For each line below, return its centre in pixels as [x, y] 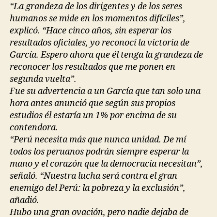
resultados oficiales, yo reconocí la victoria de [100, 43]
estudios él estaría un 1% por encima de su [93, 115]
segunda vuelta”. [43, 79]
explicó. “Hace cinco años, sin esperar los [91, 31]
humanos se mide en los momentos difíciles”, [98, 18]
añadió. [24, 200]
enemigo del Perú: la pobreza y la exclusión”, [98, 188]
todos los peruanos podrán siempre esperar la [99, 152]
